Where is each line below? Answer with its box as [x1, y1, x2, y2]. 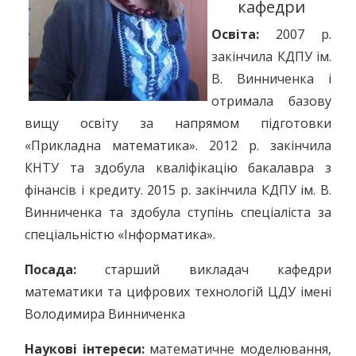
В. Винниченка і [211, 70, 331, 87]
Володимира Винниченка [25, 305, 185, 323]
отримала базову [211, 92, 331, 110]
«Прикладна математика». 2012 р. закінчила [25, 137, 331, 154]
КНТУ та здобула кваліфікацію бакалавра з [25, 159, 331, 176]
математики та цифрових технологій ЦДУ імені [25, 283, 331, 300]
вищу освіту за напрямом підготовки [25, 114, 331, 132]
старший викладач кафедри [76, 261, 331, 278]
